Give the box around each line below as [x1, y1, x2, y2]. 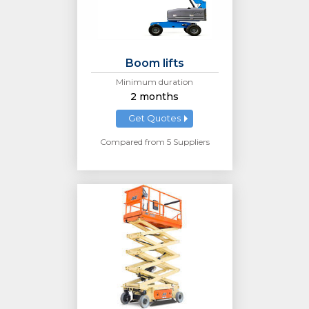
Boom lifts [125, 57, 184, 70]
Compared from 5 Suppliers [99, 137, 210, 148]
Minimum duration [116, 77, 193, 88]
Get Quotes [128, 112, 181, 124]
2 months [130, 90, 179, 103]
